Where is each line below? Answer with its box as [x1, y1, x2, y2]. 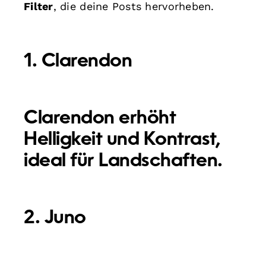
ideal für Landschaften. [24, 151, 223, 171]
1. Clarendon [24, 52, 132, 71]
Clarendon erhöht [24, 109, 176, 128]
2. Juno [24, 208, 86, 228]
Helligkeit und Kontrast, [24, 130, 221, 150]
